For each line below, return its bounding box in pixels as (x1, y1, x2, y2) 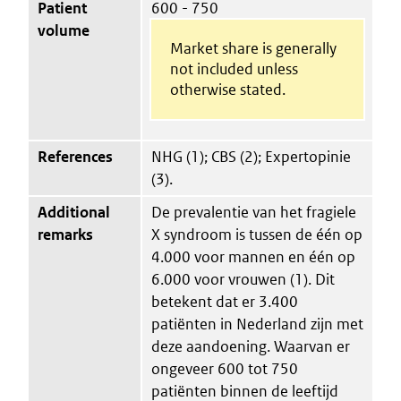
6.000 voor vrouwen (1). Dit (151, 269, 335, 289)
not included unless (169, 58, 298, 79)
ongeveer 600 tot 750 (151, 358, 298, 379)
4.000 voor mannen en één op (151, 246, 355, 267)
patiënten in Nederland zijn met (151, 313, 363, 334)
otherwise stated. (169, 79, 286, 99)
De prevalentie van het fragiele (151, 201, 356, 222)
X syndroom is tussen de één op (151, 224, 363, 244)
